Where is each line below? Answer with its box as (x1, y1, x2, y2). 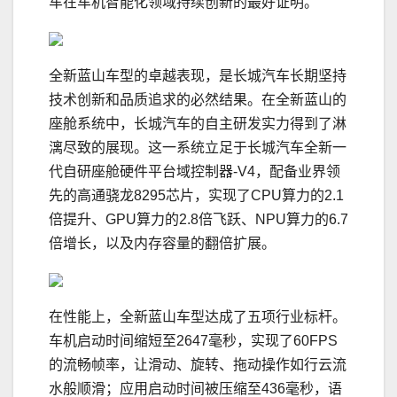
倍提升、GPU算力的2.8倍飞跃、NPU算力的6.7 (49, 212, 348, 228)
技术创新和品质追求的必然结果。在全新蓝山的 (49, 92, 346, 108)
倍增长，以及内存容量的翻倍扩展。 (49, 236, 276, 252)
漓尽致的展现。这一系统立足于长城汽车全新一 (49, 140, 346, 156)
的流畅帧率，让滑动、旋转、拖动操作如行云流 (49, 357, 346, 373)
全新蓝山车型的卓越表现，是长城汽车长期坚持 (49, 68, 346, 84)
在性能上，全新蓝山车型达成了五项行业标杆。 (49, 309, 346, 325)
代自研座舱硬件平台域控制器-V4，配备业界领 (49, 164, 340, 180)
